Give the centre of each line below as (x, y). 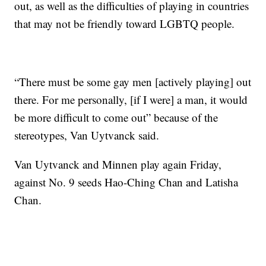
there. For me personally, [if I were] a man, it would (131, 99)
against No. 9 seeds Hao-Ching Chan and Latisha (126, 182)
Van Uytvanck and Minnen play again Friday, (118, 164)
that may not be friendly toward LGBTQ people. (125, 23)
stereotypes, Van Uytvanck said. (87, 135)
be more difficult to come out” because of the (116, 117)
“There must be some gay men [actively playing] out (133, 82)
